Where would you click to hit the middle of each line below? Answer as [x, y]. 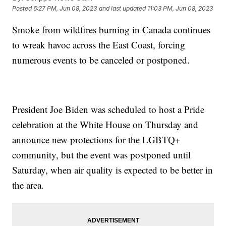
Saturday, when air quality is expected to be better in [113, 170]
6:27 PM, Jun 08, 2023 [65, 9]
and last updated [123, 9]
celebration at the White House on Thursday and [105, 125]
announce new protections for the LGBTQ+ [97, 140]
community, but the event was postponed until [102, 155]
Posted [23, 9]
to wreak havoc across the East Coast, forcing [99, 45]
